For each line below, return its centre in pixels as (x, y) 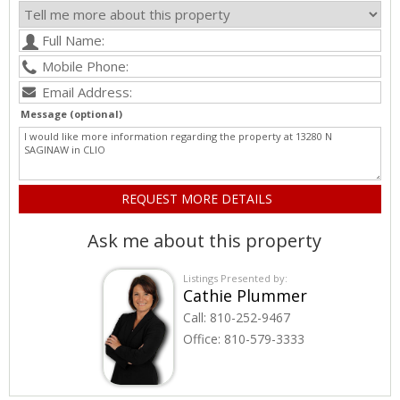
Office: (203, 338)
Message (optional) (71, 113)
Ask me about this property (204, 240)
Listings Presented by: (235, 278)
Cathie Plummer (245, 295)
